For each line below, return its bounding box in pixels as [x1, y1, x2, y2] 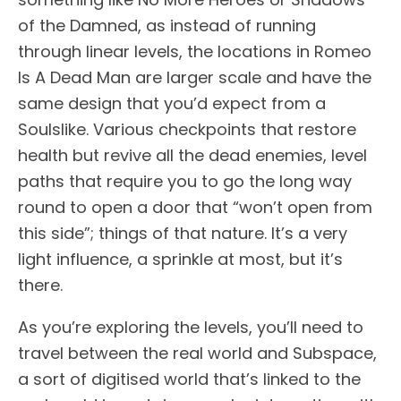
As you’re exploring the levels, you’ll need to [18, 316, 363, 339]
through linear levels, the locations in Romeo [18, 40, 371, 64]
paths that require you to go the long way [18, 170, 352, 193]
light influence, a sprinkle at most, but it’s [18, 248, 343, 271]
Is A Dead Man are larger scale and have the [18, 66, 371, 90]
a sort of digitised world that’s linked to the [18, 368, 361, 391]
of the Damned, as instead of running [18, 14, 316, 38]
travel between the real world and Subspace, [18, 342, 377, 365]
